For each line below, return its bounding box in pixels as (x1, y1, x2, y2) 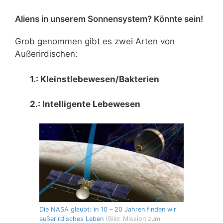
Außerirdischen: (15, 49, 78, 59)
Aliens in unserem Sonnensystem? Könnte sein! (15, 14, 203, 24)
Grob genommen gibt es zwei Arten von (15, 36, 175, 47)
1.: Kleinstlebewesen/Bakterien (30, 74, 159, 84)
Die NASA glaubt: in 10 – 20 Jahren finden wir (39, 206, 176, 214)
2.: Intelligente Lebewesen (30, 99, 140, 110)
